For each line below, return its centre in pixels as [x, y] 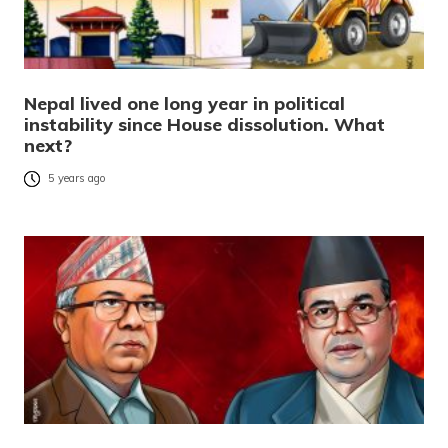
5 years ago [77, 178]
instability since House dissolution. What [204, 124]
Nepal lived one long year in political [184, 103]
